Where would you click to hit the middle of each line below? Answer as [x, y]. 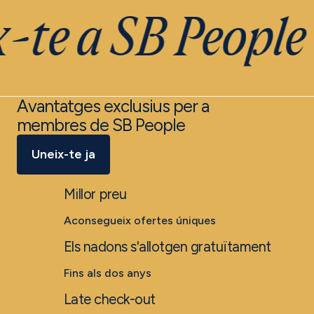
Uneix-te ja [63, 155]
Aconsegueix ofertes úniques [139, 221]
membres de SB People [101, 125]
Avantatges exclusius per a [113, 107]
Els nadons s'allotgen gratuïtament [167, 247]
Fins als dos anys [107, 273]
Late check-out [109, 300]
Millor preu [95, 194]
